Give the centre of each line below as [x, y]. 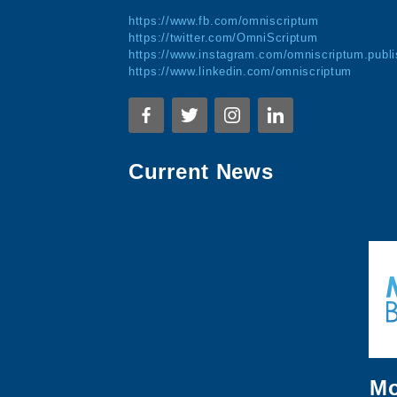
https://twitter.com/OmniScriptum [223, 38]
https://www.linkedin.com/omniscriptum [241, 71]
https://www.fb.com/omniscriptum [224, 21]
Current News [201, 171]
